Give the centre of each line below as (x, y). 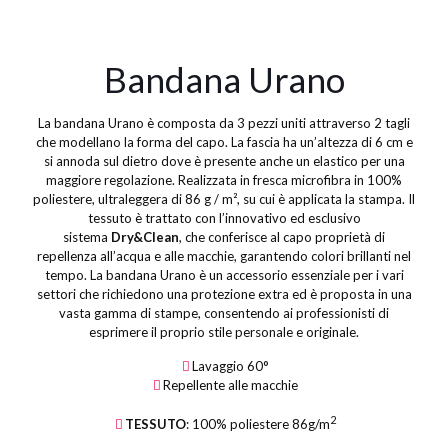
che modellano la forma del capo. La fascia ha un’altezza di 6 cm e (224, 142)
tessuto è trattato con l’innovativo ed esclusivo (224, 218)
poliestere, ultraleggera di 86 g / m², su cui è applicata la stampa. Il (224, 199)
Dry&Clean (145, 237)
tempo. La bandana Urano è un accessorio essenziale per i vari (224, 275)
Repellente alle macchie (230, 385)
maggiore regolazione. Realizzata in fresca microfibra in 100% (224, 180)
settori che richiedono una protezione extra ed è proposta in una (224, 294)
